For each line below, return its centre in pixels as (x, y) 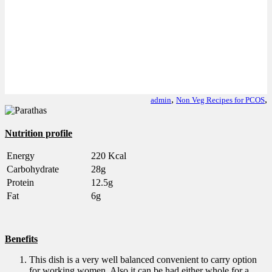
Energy (21, 156)
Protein (20, 182)
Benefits (21, 239)
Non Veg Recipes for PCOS (220, 100)
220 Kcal (109, 156)
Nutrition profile (39, 133)
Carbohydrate (33, 169)
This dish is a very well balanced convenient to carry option (143, 260)
